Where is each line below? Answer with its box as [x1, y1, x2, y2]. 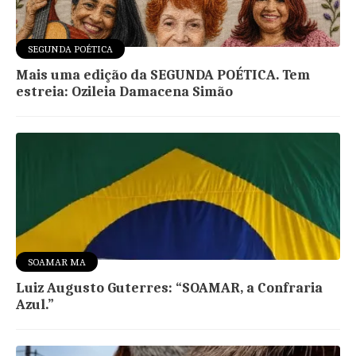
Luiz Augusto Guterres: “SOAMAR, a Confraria [16, 279, 323, 296]
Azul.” [16, 296, 55, 313]
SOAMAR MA [28, 255, 87, 268]
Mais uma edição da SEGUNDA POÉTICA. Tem [16, 66, 311, 83]
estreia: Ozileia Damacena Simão [16, 83, 234, 100]
